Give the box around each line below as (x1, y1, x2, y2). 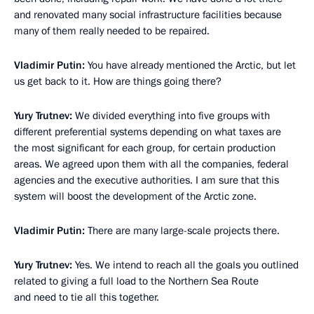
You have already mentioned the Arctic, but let (85, 58, 296, 73)
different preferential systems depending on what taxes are (14, 125, 281, 139)
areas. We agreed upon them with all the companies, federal (14, 157, 289, 172)
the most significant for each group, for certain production (14, 141, 275, 156)
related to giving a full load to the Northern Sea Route (14, 274, 259, 289)
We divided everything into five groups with (72, 109, 270, 123)
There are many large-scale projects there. (85, 224, 280, 238)
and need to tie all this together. (14, 290, 159, 305)
